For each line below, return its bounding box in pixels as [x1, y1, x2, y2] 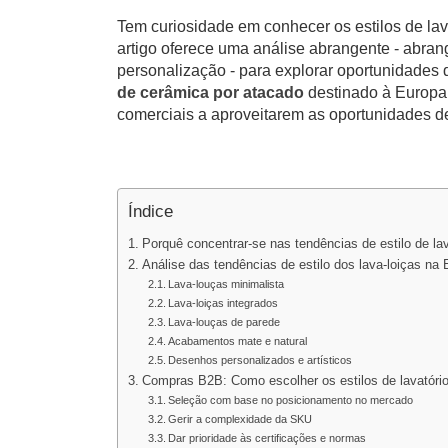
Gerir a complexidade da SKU [168, 413, 313, 425]
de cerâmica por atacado [117, 84, 304, 101]
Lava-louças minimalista [168, 278, 285, 290]
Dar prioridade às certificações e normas [168, 432, 367, 444]
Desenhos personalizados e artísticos [168, 354, 353, 366]
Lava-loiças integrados [168, 297, 279, 309]
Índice [128, 202, 173, 222]
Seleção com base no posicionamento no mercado [168, 394, 414, 406]
